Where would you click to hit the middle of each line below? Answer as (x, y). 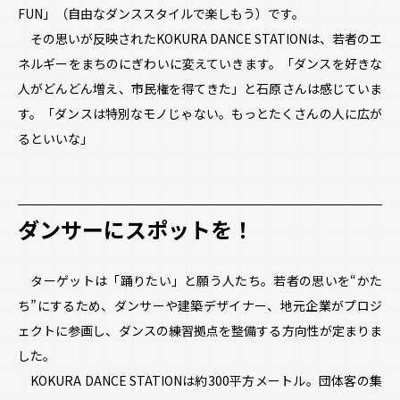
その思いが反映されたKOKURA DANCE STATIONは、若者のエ (200, 38)
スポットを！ (189, 230)
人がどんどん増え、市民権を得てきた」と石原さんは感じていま (200, 88)
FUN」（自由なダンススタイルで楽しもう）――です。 (161, 13)
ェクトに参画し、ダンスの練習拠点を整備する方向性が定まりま (200, 330)
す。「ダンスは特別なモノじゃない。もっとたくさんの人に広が (200, 113)
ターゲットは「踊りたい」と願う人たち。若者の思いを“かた (200, 280)
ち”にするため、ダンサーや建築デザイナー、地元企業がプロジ (200, 305)
